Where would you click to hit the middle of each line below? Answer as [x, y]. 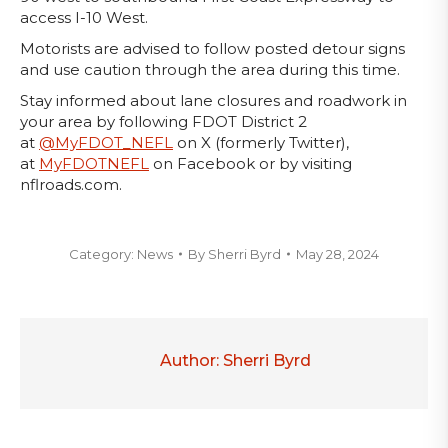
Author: [189, 360]
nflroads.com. [71, 184]
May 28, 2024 [337, 254]
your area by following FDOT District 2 [163, 121]
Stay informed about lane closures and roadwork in [213, 100]
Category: [103, 254]
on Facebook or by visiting [250, 163]
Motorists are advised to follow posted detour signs [212, 48]
